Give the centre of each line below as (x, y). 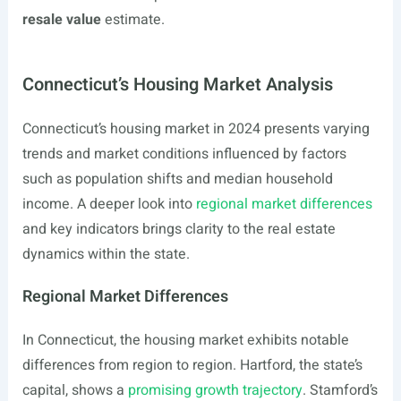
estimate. (132, 20)
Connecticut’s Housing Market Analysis (177, 85)
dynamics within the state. (106, 254)
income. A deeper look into (109, 204)
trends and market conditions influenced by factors (184, 154)
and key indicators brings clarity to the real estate (179, 229)
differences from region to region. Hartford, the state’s (192, 365)
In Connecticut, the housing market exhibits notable (185, 340)
